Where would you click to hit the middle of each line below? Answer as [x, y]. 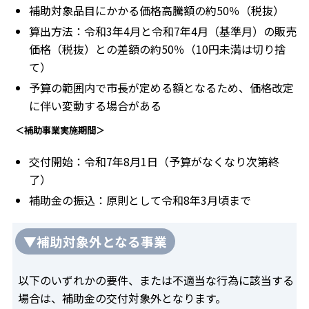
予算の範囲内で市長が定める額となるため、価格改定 [161, 87]
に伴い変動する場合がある [95, 105]
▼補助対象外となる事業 [95, 241]
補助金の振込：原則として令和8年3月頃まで [140, 200]
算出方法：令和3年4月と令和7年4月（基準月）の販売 [163, 31]
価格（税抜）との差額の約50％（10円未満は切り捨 [157, 49]
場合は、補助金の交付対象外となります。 [122, 298]
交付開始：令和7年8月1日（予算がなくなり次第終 [154, 162]
